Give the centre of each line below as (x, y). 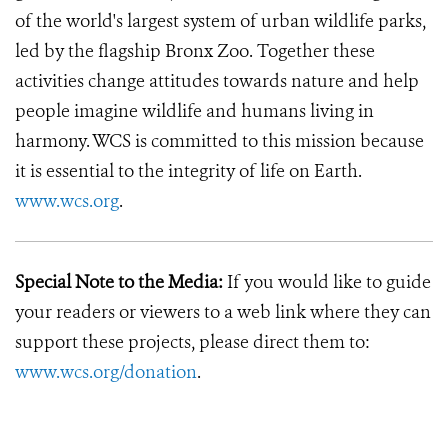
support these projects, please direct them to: (192, 342)
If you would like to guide (327, 282)
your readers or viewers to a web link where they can (223, 312)
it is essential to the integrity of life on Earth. (188, 171)
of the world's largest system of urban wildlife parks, (220, 21)
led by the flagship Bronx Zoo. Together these (195, 51)
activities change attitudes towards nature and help (217, 81)
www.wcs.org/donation (106, 372)
